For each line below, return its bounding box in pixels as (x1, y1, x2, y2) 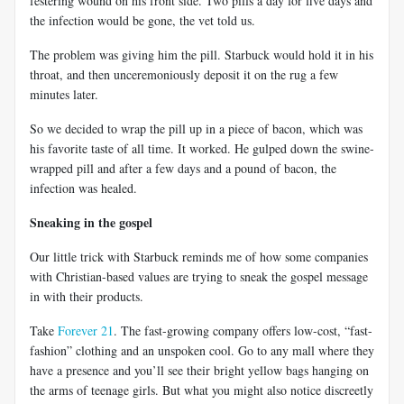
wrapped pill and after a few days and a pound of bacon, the (30, 159, 336, 177)
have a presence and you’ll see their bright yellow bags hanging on (30, 361, 369, 379)
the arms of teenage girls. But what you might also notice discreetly (30, 381, 373, 399)
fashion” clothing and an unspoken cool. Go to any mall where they (30, 341, 374, 359)
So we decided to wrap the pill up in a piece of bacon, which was (30, 119, 363, 137)
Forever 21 (58, 321, 114, 339)
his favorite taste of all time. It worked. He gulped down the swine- (30, 139, 374, 157)
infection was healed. (30, 179, 137, 197)
